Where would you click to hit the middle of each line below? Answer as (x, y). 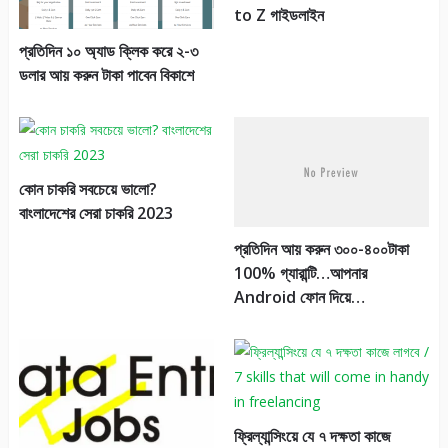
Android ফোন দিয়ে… (299, 297)
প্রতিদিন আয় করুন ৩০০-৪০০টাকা (321, 249)
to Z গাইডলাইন (278, 15)
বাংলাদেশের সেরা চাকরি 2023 (95, 213)
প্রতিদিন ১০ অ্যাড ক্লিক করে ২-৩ (108, 51)
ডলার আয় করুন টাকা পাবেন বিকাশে (106, 75)
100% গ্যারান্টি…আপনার (300, 273)
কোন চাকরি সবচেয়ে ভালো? (87, 189)
